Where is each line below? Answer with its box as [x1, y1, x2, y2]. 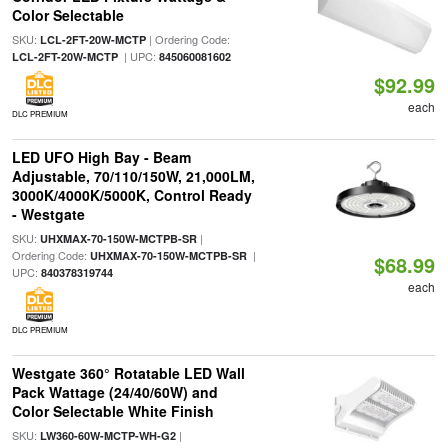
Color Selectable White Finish [11, 401, 214, 421]
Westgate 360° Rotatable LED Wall [11, 363, 245, 383]
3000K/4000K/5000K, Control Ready [11, 185, 252, 205]
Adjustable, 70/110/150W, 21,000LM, [11, 166, 255, 186]
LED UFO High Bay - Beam [11, 147, 191, 167]
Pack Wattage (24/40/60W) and [11, 382, 218, 402]
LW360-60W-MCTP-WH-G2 [39, 428, 176, 443]
